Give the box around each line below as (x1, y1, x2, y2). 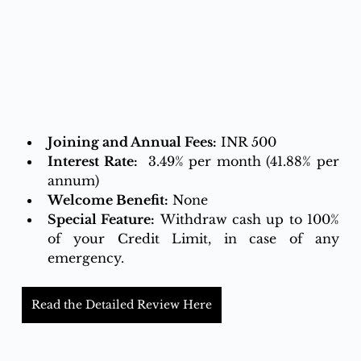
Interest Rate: (47, 152, 138, 169)
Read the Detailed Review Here (31, 297, 212, 312)
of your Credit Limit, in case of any (47, 230, 340, 247)
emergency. (47, 249, 124, 266)
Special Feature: (47, 210, 156, 227)
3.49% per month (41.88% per (137, 152, 340, 169)
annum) (47, 172, 99, 189)
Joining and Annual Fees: (47, 133, 217, 150)
